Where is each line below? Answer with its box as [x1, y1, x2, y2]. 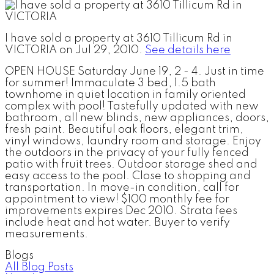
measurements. [5, 228, 88, 240]
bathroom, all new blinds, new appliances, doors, [5, 112, 269, 124]
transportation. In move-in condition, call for [5, 182, 239, 193]
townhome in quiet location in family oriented [5, 89, 246, 100]
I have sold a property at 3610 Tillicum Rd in [5, 32, 232, 44]
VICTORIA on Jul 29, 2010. [5, 44, 145, 56]
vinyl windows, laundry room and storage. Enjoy [5, 135, 261, 147]
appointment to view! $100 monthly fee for [5, 193, 229, 205]
